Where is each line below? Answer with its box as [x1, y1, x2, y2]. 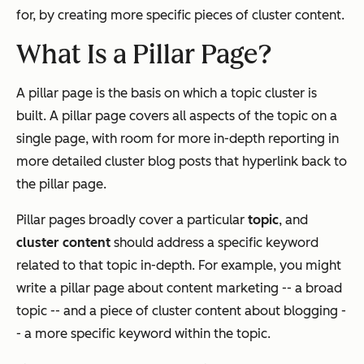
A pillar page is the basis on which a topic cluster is [16, 84, 317, 101]
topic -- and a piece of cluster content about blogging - [16, 302, 346, 318]
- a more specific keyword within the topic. [16, 325, 271, 341]
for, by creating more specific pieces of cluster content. [16, 6, 344, 23]
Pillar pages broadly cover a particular [16, 211, 248, 227]
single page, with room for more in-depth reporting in [16, 130, 339, 146]
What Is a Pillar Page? [16, 38, 272, 70]
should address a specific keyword [114, 234, 318, 250]
